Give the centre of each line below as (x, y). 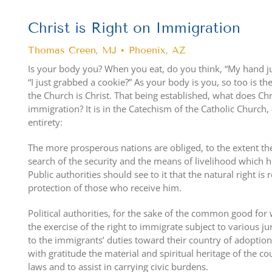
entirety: (46, 122)
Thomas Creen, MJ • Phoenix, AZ (107, 50)
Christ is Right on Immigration (134, 28)
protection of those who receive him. (105, 188)
